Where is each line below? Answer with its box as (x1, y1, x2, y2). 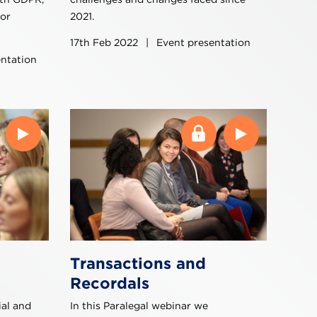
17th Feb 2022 (70, 37, 141, 49)
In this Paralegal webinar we (70, 299, 208, 311)
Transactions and (70, 253, 206, 272)
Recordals (70, 273, 149, 292)
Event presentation (154, 37, 250, 49)
